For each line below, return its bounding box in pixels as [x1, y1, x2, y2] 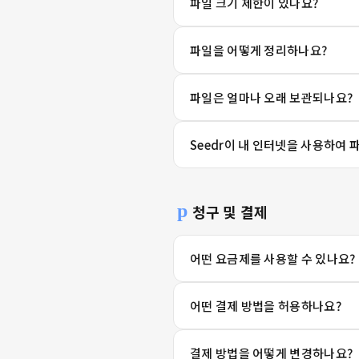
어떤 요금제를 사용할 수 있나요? [190, 250, 356, 267]
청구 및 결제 [192, 200, 268, 222]
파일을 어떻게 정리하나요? [190, 42, 328, 58]
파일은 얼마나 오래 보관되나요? [190, 89, 353, 106]
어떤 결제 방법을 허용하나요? [190, 297, 341, 314]
